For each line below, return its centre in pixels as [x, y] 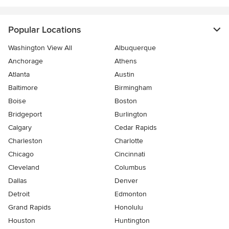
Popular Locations [44, 30]
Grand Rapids [30, 208]
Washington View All [40, 48]
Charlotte [129, 141]
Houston [22, 221]
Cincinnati [130, 154]
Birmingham [133, 88]
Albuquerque [135, 48]
